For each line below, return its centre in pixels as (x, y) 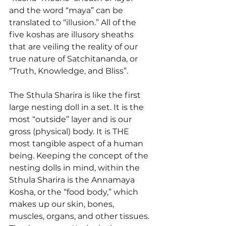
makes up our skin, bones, (63, 204)
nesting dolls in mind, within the (75, 167)
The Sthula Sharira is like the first (76, 95)
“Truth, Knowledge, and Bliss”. (69, 71)
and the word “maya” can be (67, 10)
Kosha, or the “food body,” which (75, 192)
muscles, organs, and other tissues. (80, 216)
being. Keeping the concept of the (80, 155)
